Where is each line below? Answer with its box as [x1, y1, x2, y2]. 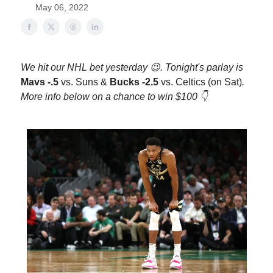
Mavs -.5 [21, 77, 61, 87]
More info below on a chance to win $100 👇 [21, 91, 208, 102]
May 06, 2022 [35, 2, 88, 12]
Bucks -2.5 [110, 77, 158, 87]
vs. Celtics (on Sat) [158, 77, 242, 87]
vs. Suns [61, 77, 98, 87]
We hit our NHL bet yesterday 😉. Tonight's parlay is [21, 62, 243, 73]
